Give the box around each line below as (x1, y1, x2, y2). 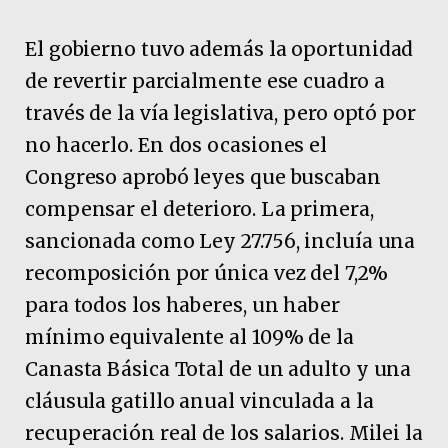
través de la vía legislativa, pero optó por (25, 101, 416, 126)
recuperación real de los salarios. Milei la (25, 421, 423, 446)
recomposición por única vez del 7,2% (25, 261, 388, 286)
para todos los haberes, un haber (25, 293, 340, 318)
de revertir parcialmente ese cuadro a (25, 69, 385, 94)
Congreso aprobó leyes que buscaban (25, 165, 381, 190)
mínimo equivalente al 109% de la (25, 325, 354, 350)
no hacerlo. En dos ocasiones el (25, 133, 328, 158)
